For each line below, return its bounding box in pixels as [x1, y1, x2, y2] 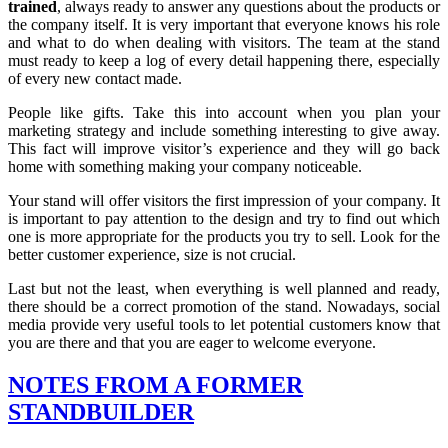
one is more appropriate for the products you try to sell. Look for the [8, 227, 440, 245]
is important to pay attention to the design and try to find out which [8, 209, 440, 227]
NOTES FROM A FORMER [8, 371, 303, 398]
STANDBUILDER [8, 398, 194, 425]
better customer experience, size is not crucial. [8, 245, 296, 263]
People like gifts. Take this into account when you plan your [8, 103, 440, 121]
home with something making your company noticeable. [8, 157, 362, 175]
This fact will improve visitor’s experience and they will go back [8, 139, 440, 157]
